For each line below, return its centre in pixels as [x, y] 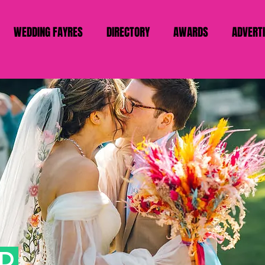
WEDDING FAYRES [48, 32]
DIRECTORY [128, 32]
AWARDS [191, 32]
